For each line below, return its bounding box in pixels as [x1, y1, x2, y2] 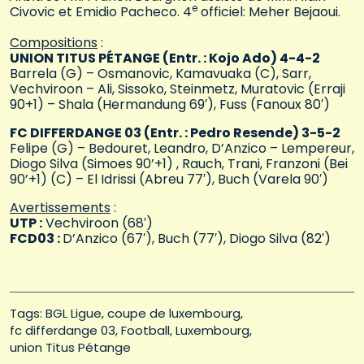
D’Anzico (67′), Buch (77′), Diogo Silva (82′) [63, 229, 331, 249]
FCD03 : [10, 229, 63, 249]
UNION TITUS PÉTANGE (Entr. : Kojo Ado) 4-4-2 [10, 49, 320, 68]
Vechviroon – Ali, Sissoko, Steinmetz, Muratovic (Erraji [10, 80, 345, 99]
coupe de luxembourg [107, 305, 240, 323]
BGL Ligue [45, 305, 102, 323]
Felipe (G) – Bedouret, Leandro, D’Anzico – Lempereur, [10, 139, 354, 158]
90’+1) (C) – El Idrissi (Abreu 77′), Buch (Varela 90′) [10, 170, 328, 189]
